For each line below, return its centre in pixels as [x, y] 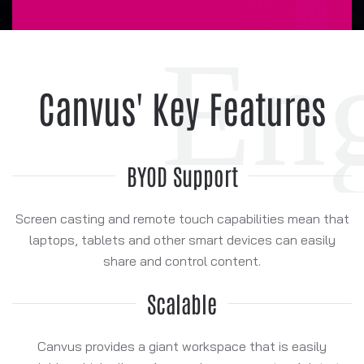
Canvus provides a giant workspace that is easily [182, 346]
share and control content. [182, 260]
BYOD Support [182, 175]
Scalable [182, 303]
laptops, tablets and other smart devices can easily [182, 239]
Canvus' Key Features [182, 106]
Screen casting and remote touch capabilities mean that [182, 218]
